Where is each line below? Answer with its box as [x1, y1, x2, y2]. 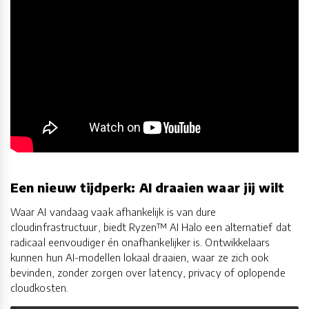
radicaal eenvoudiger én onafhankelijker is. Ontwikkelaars [10, 236, 270, 249]
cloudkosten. [10, 281, 68, 295]
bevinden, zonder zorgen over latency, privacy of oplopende [10, 266, 286, 279]
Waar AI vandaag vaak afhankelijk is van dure [10, 206, 217, 219]
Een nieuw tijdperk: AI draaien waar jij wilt [10, 179, 285, 195]
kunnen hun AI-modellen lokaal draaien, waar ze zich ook [10, 251, 269, 264]
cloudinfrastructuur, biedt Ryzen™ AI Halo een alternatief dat [10, 221, 291, 234]
